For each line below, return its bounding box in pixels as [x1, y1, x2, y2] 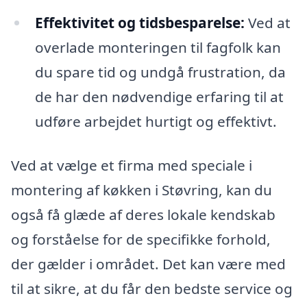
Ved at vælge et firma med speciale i [11, 155, 252, 175]
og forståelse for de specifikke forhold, [11, 229, 271, 249]
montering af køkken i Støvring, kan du [11, 180, 272, 199]
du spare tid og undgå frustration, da [34, 62, 286, 82]
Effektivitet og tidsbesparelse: [34, 12, 245, 32]
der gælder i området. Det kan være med [11, 254, 286, 273]
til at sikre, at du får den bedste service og [11, 278, 293, 298]
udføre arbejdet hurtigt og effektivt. [34, 111, 277, 131]
